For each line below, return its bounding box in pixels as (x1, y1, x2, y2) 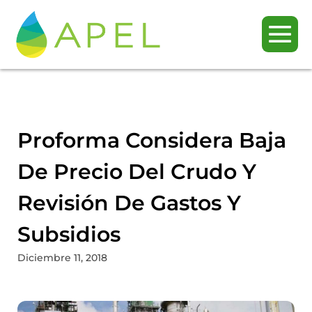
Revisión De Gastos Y (17, 189, 241, 216)
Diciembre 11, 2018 (17, 251, 107, 264)
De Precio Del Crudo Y (17, 158, 256, 185)
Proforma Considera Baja (17, 127, 286, 153)
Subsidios (17, 221, 120, 247)
